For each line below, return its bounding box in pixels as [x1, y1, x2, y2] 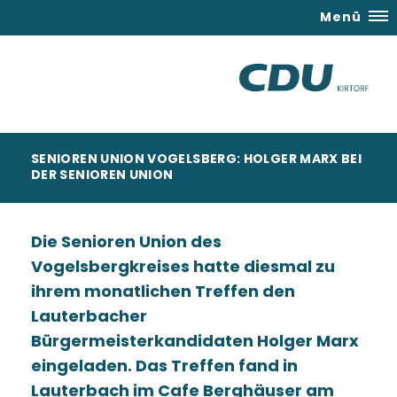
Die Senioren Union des [31, 230, 222, 253]
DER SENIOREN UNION [31, 166, 174, 183]
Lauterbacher [31, 305, 147, 327]
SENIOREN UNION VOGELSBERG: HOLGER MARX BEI [31, 150, 362, 167]
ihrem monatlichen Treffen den [31, 280, 295, 302]
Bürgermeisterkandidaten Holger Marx [31, 330, 359, 352]
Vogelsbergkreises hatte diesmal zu [31, 255, 335, 277]
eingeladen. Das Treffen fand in [31, 354, 298, 377]
